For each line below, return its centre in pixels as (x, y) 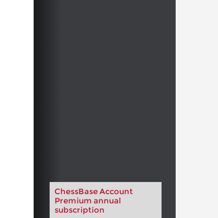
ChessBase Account (93, 192)
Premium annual (88, 201)
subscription (79, 210)
